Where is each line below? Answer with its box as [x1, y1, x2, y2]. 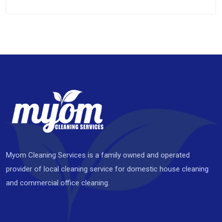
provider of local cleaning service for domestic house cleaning [6, 164, 209, 173]
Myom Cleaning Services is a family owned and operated [6, 150, 190, 160]
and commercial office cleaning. [6, 178, 110, 187]
